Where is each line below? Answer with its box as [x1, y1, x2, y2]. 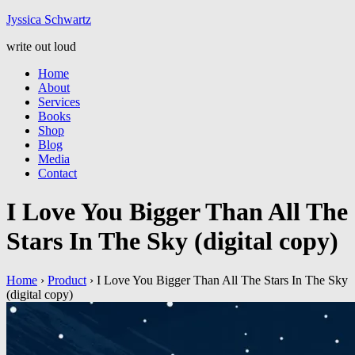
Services [38, 95, 80, 109]
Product [48, 273, 86, 287]
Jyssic [6, 13, 36, 26]
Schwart [41, 13, 86, 26]
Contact [38, 166, 77, 180]
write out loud [6, 40, 76, 53]
